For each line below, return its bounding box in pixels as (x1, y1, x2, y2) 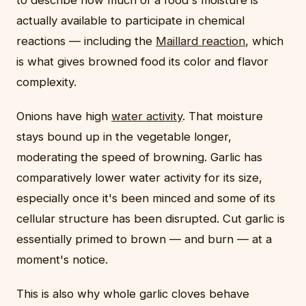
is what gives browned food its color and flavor (16, 55, 268, 69)
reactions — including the (16, 34, 156, 48)
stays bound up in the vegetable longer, (16, 130, 232, 144)
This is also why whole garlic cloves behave (16, 287, 249, 301)
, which (245, 34, 283, 48)
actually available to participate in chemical (16, 14, 245, 28)
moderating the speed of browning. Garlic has (16, 150, 262, 165)
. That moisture (182, 109, 263, 124)
